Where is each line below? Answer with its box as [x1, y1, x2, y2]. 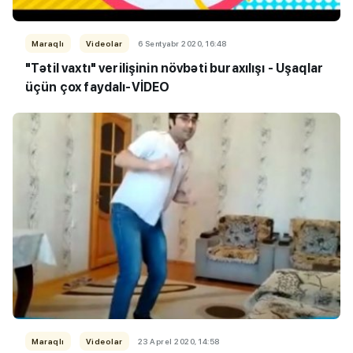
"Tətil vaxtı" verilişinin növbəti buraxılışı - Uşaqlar [25, 60, 324, 76]
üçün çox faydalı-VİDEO [25, 79, 170, 95]
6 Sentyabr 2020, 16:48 [137, 38, 227, 48]
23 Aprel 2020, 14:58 [137, 336, 220, 346]
